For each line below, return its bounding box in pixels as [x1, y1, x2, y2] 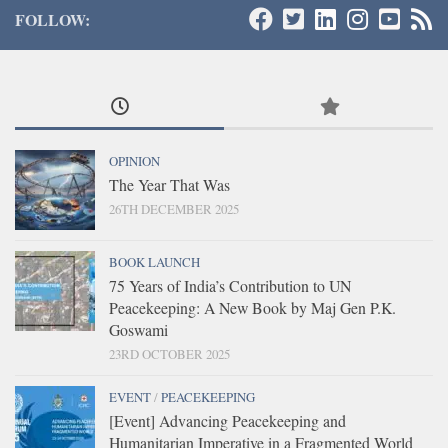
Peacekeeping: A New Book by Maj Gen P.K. [109, 296, 396, 318]
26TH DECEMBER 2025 [109, 199, 239, 218]
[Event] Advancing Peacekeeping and [109, 409, 346, 431]
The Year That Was [109, 173, 230, 195]
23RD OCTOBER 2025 [109, 344, 230, 363]
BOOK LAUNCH [109, 252, 200, 271]
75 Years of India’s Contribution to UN [109, 274, 351, 296]
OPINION [109, 151, 160, 170]
